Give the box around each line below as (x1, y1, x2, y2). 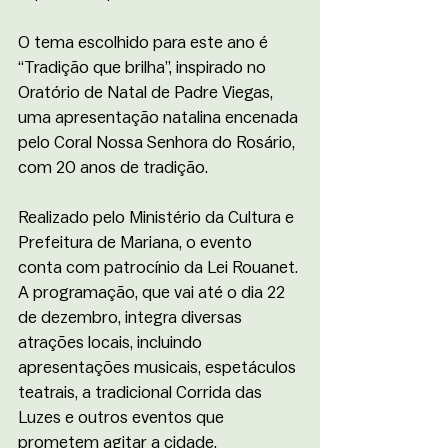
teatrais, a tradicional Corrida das (18, 384, 266, 401)
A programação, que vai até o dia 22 (18, 284, 289, 301)
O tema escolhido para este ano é (18, 34, 272, 51)
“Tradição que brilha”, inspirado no (18, 59, 270, 76)
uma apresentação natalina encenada (18, 109, 302, 126)
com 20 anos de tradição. (18, 159, 212, 176)
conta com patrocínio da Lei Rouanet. (18, 259, 302, 276)
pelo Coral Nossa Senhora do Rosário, (18, 134, 299, 151)
